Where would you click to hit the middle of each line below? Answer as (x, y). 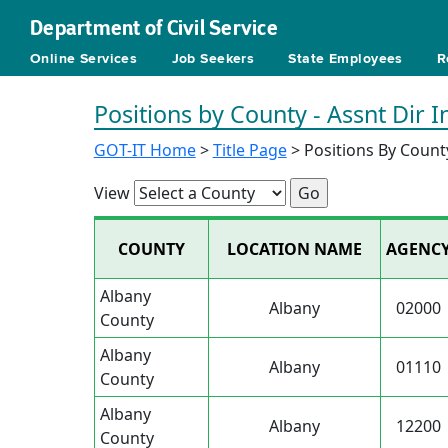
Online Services (84, 59)
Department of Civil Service (154, 28)
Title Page (249, 150)
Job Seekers (213, 59)
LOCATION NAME (294, 249)
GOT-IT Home (144, 150)
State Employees (345, 59)
